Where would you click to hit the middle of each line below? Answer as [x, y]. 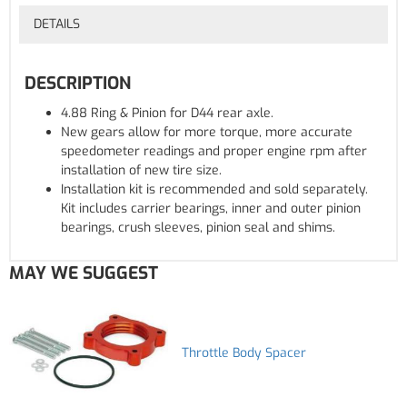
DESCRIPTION [78, 84]
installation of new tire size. [141, 171]
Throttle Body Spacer [244, 352]
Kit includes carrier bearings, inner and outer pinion [211, 209]
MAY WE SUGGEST [84, 273]
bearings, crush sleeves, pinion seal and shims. [198, 228]
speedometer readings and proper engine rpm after [214, 152]
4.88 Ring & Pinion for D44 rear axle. [167, 114]
